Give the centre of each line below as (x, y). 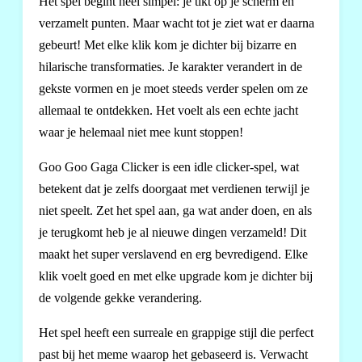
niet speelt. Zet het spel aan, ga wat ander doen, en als (175, 210)
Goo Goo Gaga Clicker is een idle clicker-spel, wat (169, 167)
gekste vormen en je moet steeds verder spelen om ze (173, 88)
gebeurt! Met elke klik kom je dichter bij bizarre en (168, 45)
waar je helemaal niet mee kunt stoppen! (141, 132)
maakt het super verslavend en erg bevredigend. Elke (173, 254)
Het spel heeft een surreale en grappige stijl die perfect (176, 333)
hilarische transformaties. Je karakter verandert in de (170, 67)
